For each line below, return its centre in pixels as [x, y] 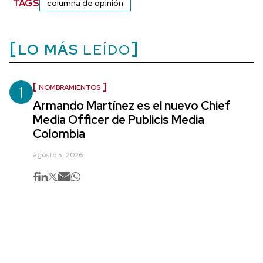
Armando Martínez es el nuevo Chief [132, 106]
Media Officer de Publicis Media [119, 120]
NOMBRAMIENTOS [70, 88]
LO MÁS [48, 50]
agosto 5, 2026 [58, 155]
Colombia [59, 134]
